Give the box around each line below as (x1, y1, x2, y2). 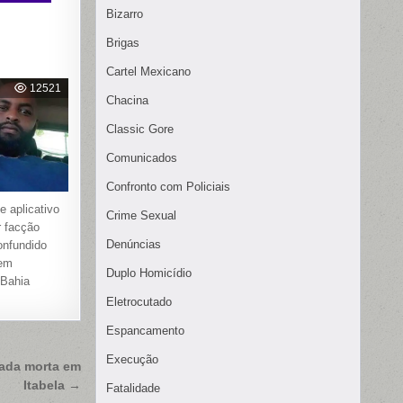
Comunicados (106, 151, 177, 166)
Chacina (106, 94, 148, 108)
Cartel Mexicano (106, 65, 191, 79)
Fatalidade (106, 381, 160, 396)
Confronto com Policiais (106, 180, 230, 194)
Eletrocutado (106, 295, 172, 309)
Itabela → (22, 379, 81, 393)
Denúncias (106, 237, 161, 252)
